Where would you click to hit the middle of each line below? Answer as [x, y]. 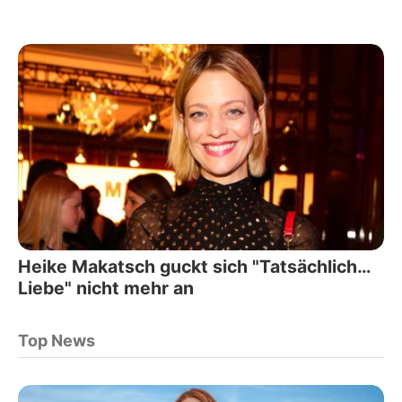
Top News [57, 340]
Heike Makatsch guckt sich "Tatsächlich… [195, 266]
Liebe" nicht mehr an [106, 288]
